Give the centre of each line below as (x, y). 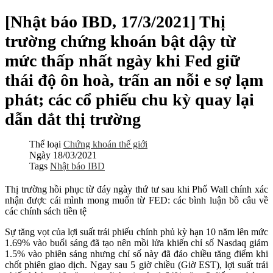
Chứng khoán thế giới (105, 144)
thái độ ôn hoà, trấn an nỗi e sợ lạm (134, 80)
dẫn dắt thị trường (73, 119)
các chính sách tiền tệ (46, 211)
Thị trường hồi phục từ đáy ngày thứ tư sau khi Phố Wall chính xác (136, 189)
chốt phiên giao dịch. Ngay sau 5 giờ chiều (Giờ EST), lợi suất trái (136, 265)
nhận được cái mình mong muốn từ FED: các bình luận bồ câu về (136, 200)
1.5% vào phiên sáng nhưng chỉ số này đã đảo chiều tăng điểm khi (136, 254)
